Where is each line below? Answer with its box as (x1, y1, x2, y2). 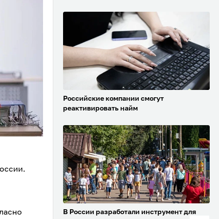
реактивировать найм (63, 105, 138, 112)
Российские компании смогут (63, 95, 164, 103)
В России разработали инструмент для (63, 209, 196, 216)
